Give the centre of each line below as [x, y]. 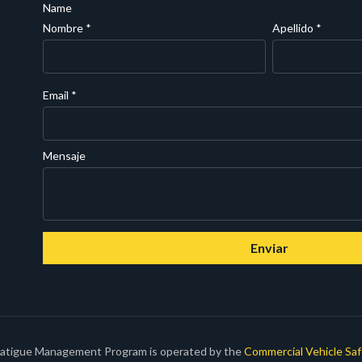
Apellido [295, 28]
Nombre [65, 28]
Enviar [269, 248]
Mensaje [65, 156]
